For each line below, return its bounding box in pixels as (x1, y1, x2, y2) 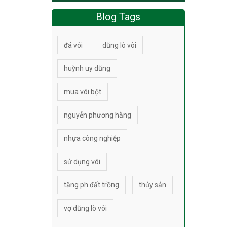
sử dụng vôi (64, 157, 100, 166)
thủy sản (139, 180, 166, 189)
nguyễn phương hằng (64, 110, 131, 119)
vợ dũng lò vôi (64, 204, 107, 212)
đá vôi (64, 41, 83, 49)
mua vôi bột (64, 87, 101, 96)
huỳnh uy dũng (64, 64, 110, 72)
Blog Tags (96, 10, 141, 23)
